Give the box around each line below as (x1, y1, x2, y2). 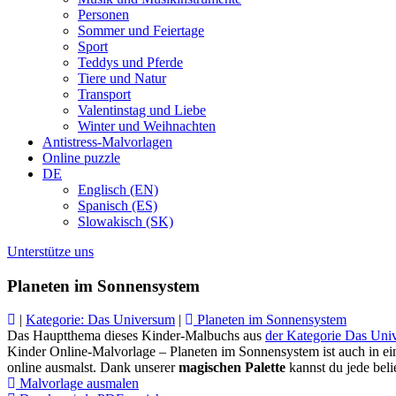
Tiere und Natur (78, 71, 166, 86)
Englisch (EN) (78, 182, 158, 197)
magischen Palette (179, 360, 286, 376)
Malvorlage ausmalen (19, 376, 139, 392)
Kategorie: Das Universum (26, 312, 175, 328)
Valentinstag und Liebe (78, 103, 206, 118)
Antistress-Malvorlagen (42, 134, 172, 149)
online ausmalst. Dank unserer (7, 360, 179, 376)
